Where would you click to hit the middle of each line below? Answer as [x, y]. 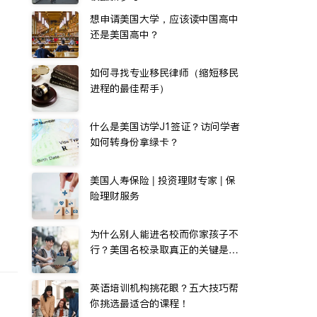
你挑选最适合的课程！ [139, 304]
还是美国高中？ [125, 35]
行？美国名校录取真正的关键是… [164, 250]
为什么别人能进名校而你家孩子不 [164, 234]
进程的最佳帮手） [129, 88]
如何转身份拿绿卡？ [134, 142]
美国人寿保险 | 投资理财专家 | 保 [163, 180]
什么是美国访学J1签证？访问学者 [165, 127]
